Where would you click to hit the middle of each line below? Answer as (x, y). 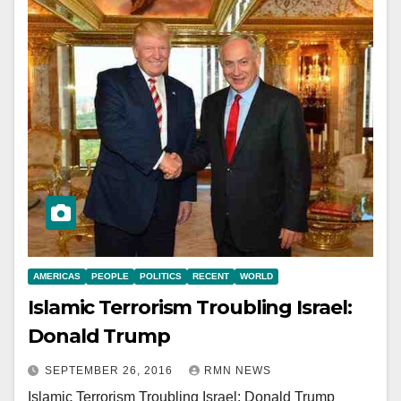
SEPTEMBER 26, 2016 (111, 371)
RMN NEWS (238, 371)
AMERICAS (57, 277)
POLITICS (161, 277)
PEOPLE (110, 277)
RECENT (211, 277)
